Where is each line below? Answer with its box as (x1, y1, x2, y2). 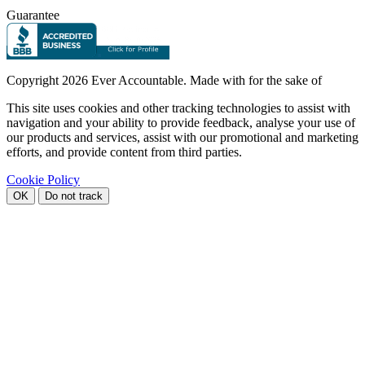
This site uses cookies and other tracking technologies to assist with (7, 100, 350, 115)
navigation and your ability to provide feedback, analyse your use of (7, 115, 355, 130)
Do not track (45, 189, 103, 202)
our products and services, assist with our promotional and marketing (7, 130, 358, 144)
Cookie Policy (7, 172, 80, 187)
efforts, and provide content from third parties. (7, 144, 242, 159)
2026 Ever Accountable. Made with (59, 73, 248, 87)
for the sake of (248, 73, 322, 87)
